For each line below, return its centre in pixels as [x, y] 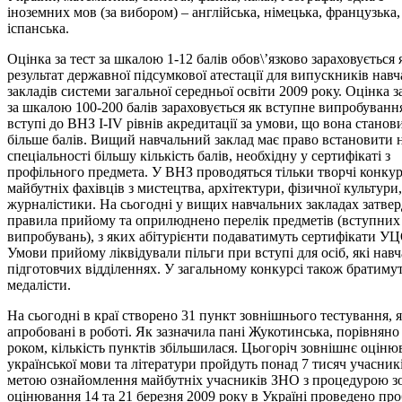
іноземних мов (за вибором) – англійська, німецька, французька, [204, 12]
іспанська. [38, 28]
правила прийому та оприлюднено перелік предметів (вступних [204, 220]
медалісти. [39, 284]
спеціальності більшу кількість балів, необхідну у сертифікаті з [199, 155]
